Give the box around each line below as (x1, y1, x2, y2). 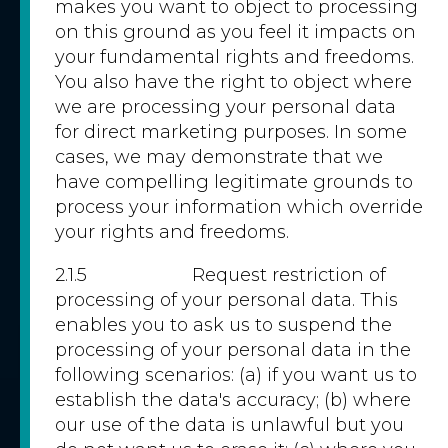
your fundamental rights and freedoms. (55, 46, 414, 68)
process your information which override (55, 196, 423, 218)
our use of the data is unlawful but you (55, 414, 404, 436)
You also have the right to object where (55, 71, 412, 93)
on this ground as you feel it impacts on (55, 21, 416, 43)
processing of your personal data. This (55, 289, 398, 311)
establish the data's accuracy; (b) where (55, 389, 411, 411)
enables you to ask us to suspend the (55, 314, 392, 336)
